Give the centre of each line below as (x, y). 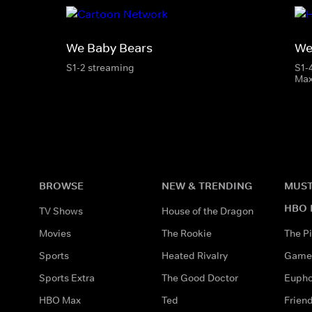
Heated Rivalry (195, 255)
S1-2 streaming (100, 67)
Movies (55, 233)
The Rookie (187, 233)
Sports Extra (67, 278)
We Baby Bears (109, 48)
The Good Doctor (200, 278)
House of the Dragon (208, 211)
